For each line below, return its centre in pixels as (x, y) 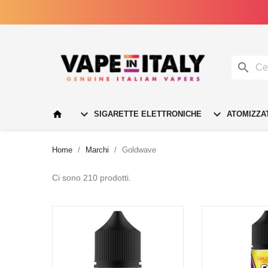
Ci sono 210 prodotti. (92, 177)
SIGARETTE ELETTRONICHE (147, 114)
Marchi (97, 150)
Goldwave (139, 150)
